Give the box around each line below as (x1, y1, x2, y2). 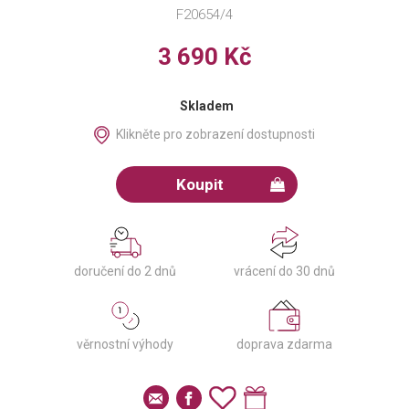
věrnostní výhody (77, 336, 173, 351)
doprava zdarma (236, 337, 332, 352)
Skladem (179, 99, 234, 113)
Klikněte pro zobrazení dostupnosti (115, 127, 315, 142)
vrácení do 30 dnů (233, 264, 335, 279)
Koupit (176, 175, 224, 194)
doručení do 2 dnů (74, 264, 176, 279)
